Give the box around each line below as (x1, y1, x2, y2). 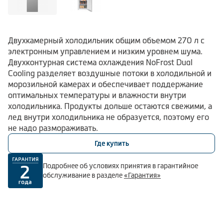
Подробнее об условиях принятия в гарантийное (43, 161, 198, 170)
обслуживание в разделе (43, 171, 124, 179)
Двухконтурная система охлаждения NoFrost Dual (8, 57, 193, 67)
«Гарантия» (124, 171, 161, 179)
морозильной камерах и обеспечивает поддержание (8, 79, 203, 89)
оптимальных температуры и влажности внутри (8, 90, 186, 100)
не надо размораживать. (8, 123, 98, 132)
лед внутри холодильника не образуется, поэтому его (8, 112, 209, 121)
